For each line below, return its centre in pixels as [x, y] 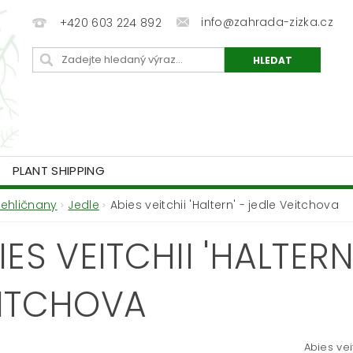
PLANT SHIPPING [59, 171]
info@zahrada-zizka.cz [268, 22]
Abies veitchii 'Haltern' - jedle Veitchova [224, 205]
